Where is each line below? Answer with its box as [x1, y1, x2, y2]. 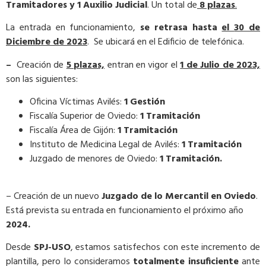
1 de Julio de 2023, [180, 57, 261, 73]
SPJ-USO [33, 239, 71, 255]
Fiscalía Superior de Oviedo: [30, 109, 140, 125]
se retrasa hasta [140, 20, 222, 36]
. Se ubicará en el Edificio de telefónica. [87, 34, 244, 50]
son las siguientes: [6, 71, 78, 87]
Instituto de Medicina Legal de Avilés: [30, 137, 182, 153]
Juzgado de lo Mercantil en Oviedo [102, 188, 256, 204]
